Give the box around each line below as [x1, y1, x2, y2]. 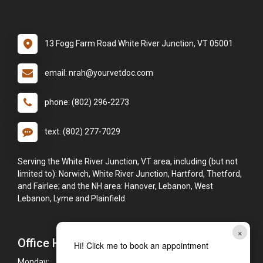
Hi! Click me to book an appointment [73, 239, 208, 251]
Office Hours [18, 236, 85, 251]
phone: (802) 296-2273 [45, 97, 129, 107]
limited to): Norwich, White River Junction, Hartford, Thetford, [18, 169, 242, 179]
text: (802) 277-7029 [45, 127, 120, 137]
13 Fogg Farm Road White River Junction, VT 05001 [45, 39, 233, 49]
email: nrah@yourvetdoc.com [45, 68, 153, 78]
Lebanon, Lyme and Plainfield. [18, 194, 127, 204]
